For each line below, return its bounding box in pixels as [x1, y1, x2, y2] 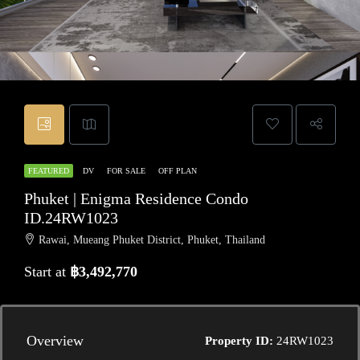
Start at [24, 264, 70, 280]
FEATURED [28, 166, 69, 175]
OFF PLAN [158, 166, 197, 175]
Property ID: [205, 334, 273, 347]
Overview [27, 333, 84, 349]
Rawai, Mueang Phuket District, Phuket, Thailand [39, 234, 265, 246]
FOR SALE [107, 166, 148, 175]
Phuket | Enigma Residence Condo [24, 190, 248, 207]
